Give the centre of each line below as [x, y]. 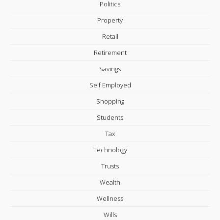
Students [110, 117]
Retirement [110, 53]
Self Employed [110, 85]
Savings [110, 69]
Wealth [110, 182]
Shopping [110, 101]
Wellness [110, 198]
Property [110, 20]
